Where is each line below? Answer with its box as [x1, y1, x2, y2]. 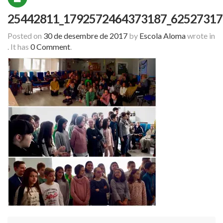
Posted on [7, 31, 43, 41]
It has [10, 42, 30, 52]
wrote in [186, 31, 215, 41]
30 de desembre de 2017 [43, 31, 127, 41]
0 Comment [30, 42, 70, 52]
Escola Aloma [139, 31, 186, 41]
